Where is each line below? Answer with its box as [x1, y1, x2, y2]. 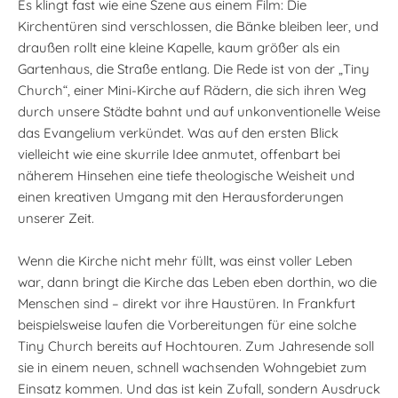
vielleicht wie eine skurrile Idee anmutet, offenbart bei [18, 146, 340, 163]
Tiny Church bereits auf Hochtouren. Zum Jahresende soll [18, 338, 374, 354]
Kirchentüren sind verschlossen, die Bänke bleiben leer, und [18, 18, 378, 35]
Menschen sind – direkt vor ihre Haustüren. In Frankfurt [18, 295, 355, 312]
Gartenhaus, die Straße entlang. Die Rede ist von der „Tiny [18, 60, 370, 77]
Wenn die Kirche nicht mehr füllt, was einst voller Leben [18, 252, 353, 269]
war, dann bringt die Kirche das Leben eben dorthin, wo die [18, 274, 377, 291]
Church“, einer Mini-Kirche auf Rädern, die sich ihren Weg [18, 82, 366, 99]
